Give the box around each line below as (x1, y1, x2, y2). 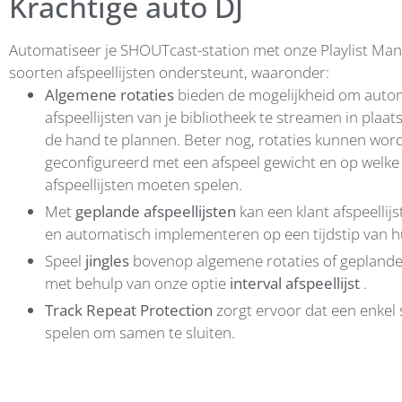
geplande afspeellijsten (75, 200, 236, 222)
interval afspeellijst (230, 272, 363, 293)
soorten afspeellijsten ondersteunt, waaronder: (9, 61, 329, 83)
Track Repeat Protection (45, 299, 213, 320)
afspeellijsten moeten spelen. (45, 173, 242, 195)
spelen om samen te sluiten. (45, 321, 235, 343)
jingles (85, 249, 129, 271)
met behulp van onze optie (45, 272, 230, 293)
